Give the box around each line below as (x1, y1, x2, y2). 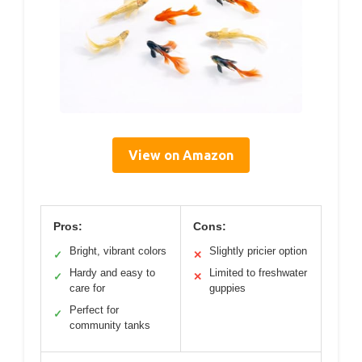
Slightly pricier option (209, 245, 307, 257)
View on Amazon (128, 148, 234, 162)
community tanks (69, 319, 150, 331)
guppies (209, 282, 246, 294)
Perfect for (69, 304, 119, 316)
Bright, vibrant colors (69, 245, 166, 257)
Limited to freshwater (209, 267, 307, 279)
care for (69, 282, 105, 294)
